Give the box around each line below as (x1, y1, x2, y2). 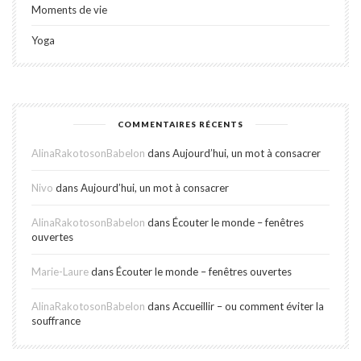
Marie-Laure (31, 264, 89, 278)
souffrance (31, 313, 81, 327)
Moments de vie (31, 2, 107, 16)
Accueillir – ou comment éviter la (172, 299, 324, 313)
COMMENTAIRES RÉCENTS (118, 118, 243, 129)
